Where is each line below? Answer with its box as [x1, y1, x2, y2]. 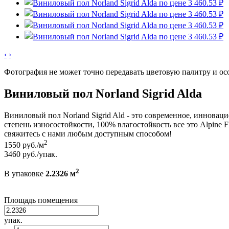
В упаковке [4, 169, 45, 178]
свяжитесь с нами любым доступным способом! [4, 129, 172, 138]
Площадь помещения [4, 196, 78, 205]
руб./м [22, 141, 44, 150]
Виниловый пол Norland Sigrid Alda [4, 86, 202, 100]
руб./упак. [22, 150, 57, 159]
